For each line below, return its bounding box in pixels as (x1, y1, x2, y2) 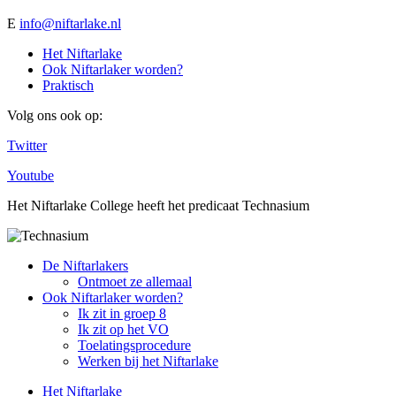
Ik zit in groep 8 (78, 306, 166, 322)
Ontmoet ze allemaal (78, 274, 192, 290)
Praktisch (42, 78, 94, 94)
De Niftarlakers (42, 258, 128, 274)
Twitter (7, 138, 47, 154)
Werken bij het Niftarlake (78, 354, 218, 369)
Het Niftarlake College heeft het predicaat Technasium (7, 198, 309, 214)
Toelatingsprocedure (78, 338, 191, 354)
